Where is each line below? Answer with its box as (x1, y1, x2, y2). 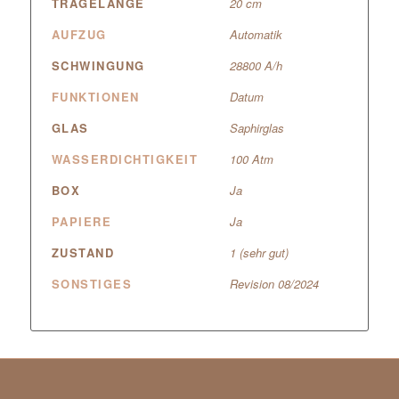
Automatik (229, 26, 282, 44)
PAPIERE (51, 213, 112, 231)
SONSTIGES (51, 275, 133, 293)
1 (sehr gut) (229, 244, 289, 262)
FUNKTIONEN (51, 88, 140, 106)
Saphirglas (229, 119, 284, 137)
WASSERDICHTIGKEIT (51, 151, 199, 168)
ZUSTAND (51, 244, 115, 262)
